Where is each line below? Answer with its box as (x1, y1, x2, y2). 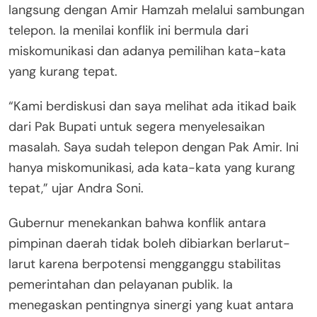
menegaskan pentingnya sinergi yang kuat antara (8, 296, 294, 313)
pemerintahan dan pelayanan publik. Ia (8, 275, 233, 293)
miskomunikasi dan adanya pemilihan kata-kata (8, 42, 286, 59)
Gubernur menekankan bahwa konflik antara (8, 214, 266, 231)
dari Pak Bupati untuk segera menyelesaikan (8, 117, 265, 135)
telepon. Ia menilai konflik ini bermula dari (8, 21, 248, 39)
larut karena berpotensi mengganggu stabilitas (8, 255, 281, 272)
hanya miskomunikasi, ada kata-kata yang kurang (8, 158, 295, 176)
